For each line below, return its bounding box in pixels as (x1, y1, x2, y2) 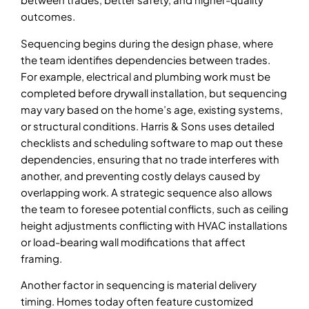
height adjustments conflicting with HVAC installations (21, 218, 288, 232)
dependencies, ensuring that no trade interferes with (21, 152, 279, 166)
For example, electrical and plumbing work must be (21, 69, 270, 83)
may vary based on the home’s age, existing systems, (21, 102, 283, 116)
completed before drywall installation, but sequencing (21, 86, 287, 99)
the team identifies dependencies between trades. (21, 52, 270, 66)
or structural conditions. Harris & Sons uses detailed (21, 119, 275, 132)
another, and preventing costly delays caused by (21, 168, 260, 182)
